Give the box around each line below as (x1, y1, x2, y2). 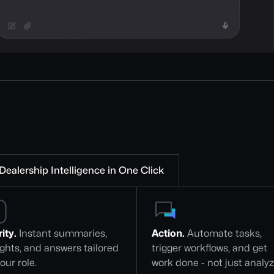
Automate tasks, (185, 228, 265, 239)
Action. (152, 228, 185, 239)
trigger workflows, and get (152, 242, 270, 254)
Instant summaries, (16, 228, 109, 239)
